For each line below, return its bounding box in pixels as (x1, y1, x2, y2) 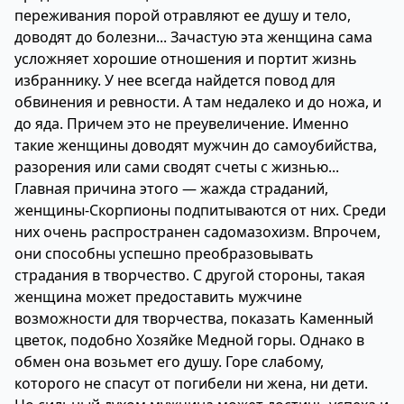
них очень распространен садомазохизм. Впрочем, (14, 222, 381, 242)
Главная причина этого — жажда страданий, (14, 179, 328, 198)
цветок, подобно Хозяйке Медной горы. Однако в (14, 330, 364, 350)
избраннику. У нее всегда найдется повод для (14, 70, 335, 90)
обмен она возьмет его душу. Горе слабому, (14, 352, 324, 372)
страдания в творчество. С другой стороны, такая (14, 265, 365, 285)
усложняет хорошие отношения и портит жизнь (14, 49, 357, 69)
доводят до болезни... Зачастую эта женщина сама (14, 27, 372, 47)
